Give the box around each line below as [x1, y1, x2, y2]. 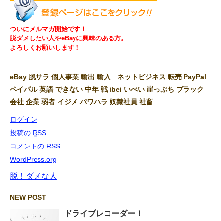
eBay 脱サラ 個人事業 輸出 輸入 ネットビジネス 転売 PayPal [10, 73, 206, 81]
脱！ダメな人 [10, 172, 57, 181]
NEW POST [10, 193, 46, 202]
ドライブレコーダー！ [64, 209, 143, 218]
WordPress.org [10, 155, 57, 164]
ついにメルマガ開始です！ [10, 25, 87, 33]
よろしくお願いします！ [10, 44, 80, 52]
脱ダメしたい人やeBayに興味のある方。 [10, 35, 127, 42]
